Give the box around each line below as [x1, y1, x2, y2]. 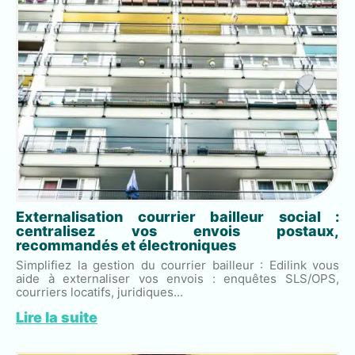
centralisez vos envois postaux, [16, 222, 339, 239]
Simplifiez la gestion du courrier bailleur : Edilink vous [16, 257, 339, 273]
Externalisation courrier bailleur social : [16, 208, 339, 225]
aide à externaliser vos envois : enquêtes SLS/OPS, [16, 270, 339, 286]
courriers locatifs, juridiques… [16, 284, 183, 300]
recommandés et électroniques [16, 236, 236, 254]
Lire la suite [16, 308, 97, 326]
